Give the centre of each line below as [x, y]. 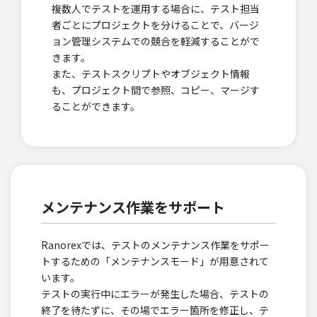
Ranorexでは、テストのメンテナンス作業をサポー [155, 245]
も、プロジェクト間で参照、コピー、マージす [156, 90]
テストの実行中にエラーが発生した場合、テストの [155, 294]
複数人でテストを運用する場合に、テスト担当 [156, 9]
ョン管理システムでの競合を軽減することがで [156, 41]
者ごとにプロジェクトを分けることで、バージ [155, 25]
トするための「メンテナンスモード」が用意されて [155, 261]
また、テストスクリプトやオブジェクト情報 [151, 74]
